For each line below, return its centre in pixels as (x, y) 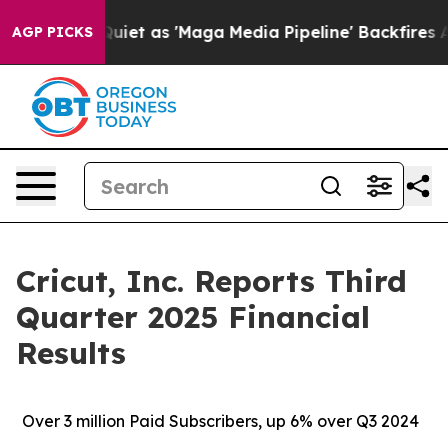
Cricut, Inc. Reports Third (211, 281)
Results (71, 353)
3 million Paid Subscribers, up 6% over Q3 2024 (241, 421)
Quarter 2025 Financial (193, 317)
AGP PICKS (52, 32)
